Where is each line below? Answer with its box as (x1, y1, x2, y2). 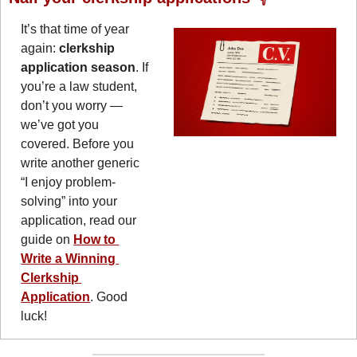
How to (73, 232, 116, 246)
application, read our (21, 213, 137, 227)
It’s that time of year (21, 22, 130, 36)
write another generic (21, 155, 140, 170)
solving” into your (21, 194, 118, 208)
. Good (90, 289, 128, 304)
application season (21, 60, 136, 74)
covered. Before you (21, 136, 135, 151)
